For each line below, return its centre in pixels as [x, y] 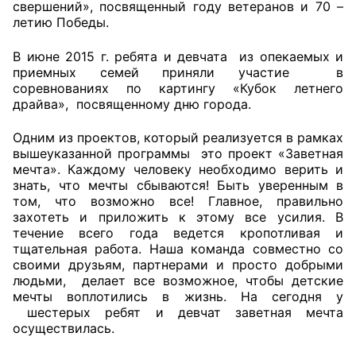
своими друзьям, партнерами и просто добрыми [178, 265]
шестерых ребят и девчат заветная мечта [178, 313]
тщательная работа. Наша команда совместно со [178, 249]
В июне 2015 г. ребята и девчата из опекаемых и [178, 56]
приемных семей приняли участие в [178, 72]
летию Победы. [61, 23]
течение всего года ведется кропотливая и [178, 233]
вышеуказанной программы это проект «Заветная [178, 154]
